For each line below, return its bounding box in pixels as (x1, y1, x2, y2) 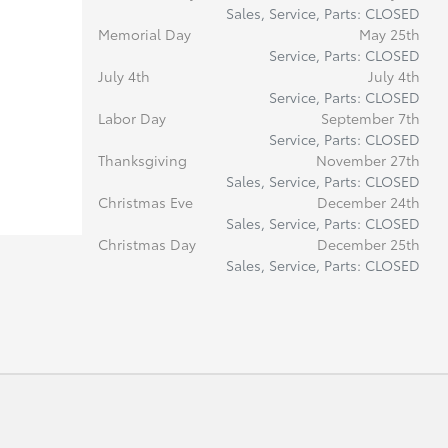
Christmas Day (97, 234, 196, 254)
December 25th (316, 234, 420, 254)
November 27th (315, 150, 420, 170)
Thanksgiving (97, 150, 187, 170)
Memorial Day (97, 24, 191, 44)
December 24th (316, 192, 420, 212)
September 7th (320, 108, 420, 128)
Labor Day (97, 108, 166, 128)
